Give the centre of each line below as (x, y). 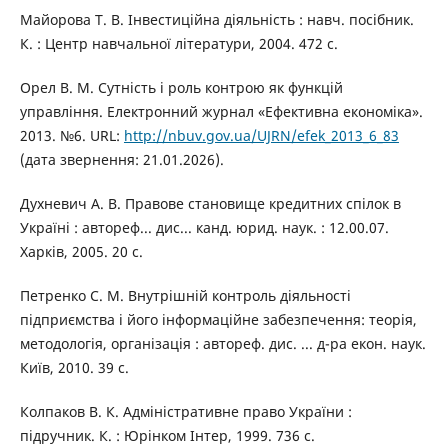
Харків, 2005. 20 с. (81, 252)
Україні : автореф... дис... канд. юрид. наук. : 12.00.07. (204, 228)
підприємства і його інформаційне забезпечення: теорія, (218, 320)
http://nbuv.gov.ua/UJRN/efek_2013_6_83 (261, 136)
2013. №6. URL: (71, 136)
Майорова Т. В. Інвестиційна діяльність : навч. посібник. (216, 20)
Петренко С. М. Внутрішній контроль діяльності (185, 296)
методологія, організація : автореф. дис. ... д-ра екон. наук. (222, 344)
